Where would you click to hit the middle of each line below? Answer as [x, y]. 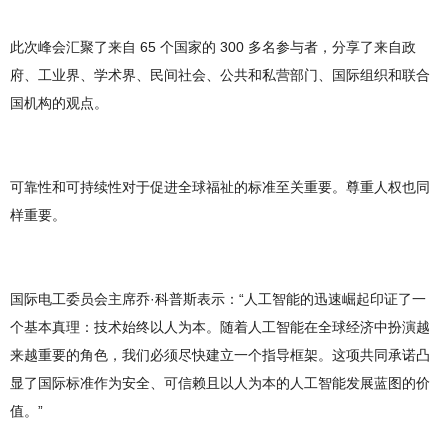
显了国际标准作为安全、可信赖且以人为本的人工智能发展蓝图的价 [220, 383]
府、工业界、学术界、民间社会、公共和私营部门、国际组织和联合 [220, 75]
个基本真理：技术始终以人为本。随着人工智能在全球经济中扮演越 [220, 327]
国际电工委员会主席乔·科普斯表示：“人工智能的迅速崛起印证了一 [218, 299]
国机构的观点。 [59, 103]
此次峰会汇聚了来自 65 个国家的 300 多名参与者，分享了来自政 [213, 47]
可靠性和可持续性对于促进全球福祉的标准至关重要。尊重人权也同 [220, 187]
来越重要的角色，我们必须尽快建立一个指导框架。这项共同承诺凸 [220, 355]
